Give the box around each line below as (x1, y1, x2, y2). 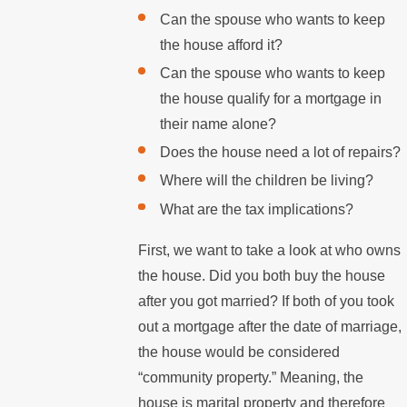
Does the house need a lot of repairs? (159, 144, 401, 161)
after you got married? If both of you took (138, 293, 395, 309)
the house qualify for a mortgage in (159, 91, 382, 107)
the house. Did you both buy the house (138, 267, 386, 283)
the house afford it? (159, 37, 283, 54)
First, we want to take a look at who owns (138, 242, 402, 258)
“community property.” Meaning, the (138, 369, 364, 385)
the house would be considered (138, 343, 341, 360)
